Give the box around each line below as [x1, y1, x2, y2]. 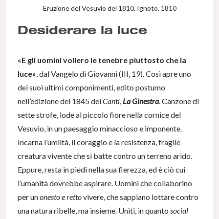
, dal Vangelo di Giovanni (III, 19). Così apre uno [36, 69, 191, 79]
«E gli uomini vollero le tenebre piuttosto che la [18, 55, 186, 65]
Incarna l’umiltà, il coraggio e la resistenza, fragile [18, 137, 180, 147]
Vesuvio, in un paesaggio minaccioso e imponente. [18, 124, 182, 133]
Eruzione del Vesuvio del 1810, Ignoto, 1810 [43, 4, 176, 13]
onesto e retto [40, 192, 83, 202]
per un [18, 192, 40, 202]
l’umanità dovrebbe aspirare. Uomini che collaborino [18, 178, 192, 188]
